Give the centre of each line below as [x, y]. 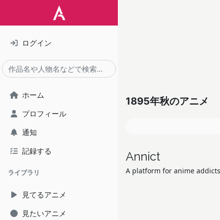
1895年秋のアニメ [167, 101]
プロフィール [44, 113]
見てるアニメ [44, 194]
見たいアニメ [44, 213]
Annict [143, 156]
